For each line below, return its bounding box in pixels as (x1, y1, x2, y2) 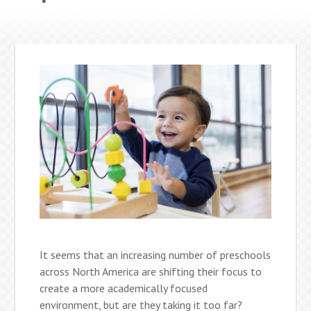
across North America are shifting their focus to (40, 264, 262, 279)
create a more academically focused (40, 281, 208, 296)
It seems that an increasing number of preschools (40, 248, 271, 262)
